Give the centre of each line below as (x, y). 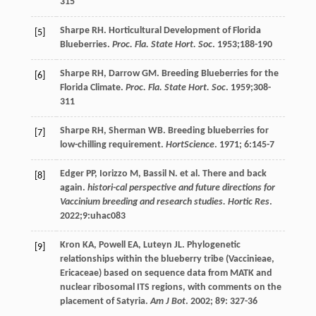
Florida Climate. (92, 88)
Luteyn (157, 245)
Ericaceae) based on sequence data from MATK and (166, 274)
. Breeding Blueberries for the (217, 74)
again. (73, 188)
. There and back (232, 174)
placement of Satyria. (105, 302)
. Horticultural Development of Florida (182, 31)
